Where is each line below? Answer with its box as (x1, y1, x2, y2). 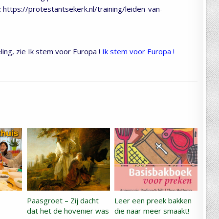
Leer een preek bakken (114, 195, 192, 205)
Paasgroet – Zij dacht (26, 195, 99, 205)
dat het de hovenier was (26, 205, 109, 216)
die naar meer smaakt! (114, 205, 190, 216)
